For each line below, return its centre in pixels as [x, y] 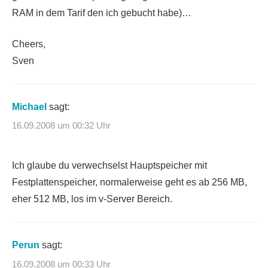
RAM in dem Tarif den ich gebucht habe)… [102, 13]
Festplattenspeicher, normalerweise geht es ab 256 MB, [130, 182]
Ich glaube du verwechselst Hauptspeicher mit [109, 166]
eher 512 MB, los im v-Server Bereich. [92, 199]
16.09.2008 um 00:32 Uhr [61, 126]
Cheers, [29, 44]
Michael [29, 106]
